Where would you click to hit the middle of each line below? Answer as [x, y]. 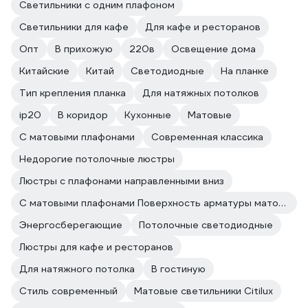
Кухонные [148, 115]
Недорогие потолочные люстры [97, 159]
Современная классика [207, 137]
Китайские [44, 71]
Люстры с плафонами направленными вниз [122, 181]
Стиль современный [68, 291]
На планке [245, 71]
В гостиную [178, 269]
